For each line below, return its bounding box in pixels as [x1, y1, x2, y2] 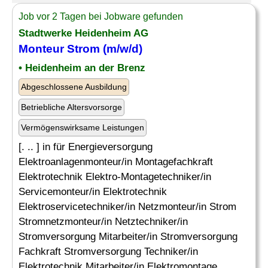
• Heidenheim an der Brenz [19, 62, 145, 74]
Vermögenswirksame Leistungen [21, 123, 144, 132]
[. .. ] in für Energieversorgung [19, 141, 153, 153]
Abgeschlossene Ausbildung [21, 82, 127, 92]
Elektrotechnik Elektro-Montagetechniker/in [19, 171, 211, 182]
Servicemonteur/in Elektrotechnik [19, 186, 167, 197]
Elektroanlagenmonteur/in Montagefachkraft [19, 156, 213, 167]
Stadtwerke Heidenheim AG [19, 28, 148, 39]
